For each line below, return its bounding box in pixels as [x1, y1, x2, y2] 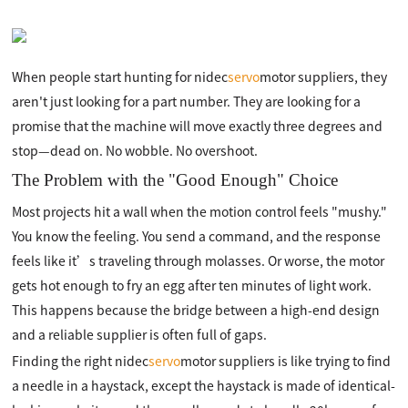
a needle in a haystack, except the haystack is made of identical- [12, 376, 396, 394]
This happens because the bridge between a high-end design [12, 301, 381, 319]
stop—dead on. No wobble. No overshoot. [12, 141, 259, 159]
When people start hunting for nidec [12, 67, 229, 86]
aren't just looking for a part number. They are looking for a [12, 92, 362, 110]
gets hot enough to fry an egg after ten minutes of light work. [12, 276, 372, 294]
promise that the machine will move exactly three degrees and [12, 117, 383, 135]
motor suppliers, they [260, 67, 388, 86]
